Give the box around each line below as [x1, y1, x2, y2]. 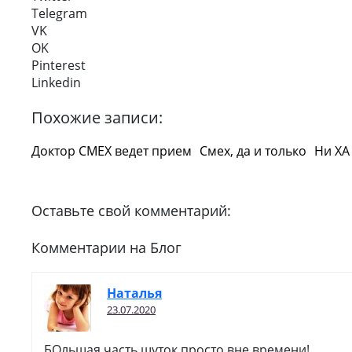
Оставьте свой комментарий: [31, 201, 231, 220]
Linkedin [31, 74, 81, 91]
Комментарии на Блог [31, 238, 181, 257]
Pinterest [31, 57, 86, 74]
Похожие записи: [31, 107, 163, 128]
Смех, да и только [200, 142, 306, 159]
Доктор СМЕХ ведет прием [31, 142, 192, 159]
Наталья [107, 284, 162, 302]
